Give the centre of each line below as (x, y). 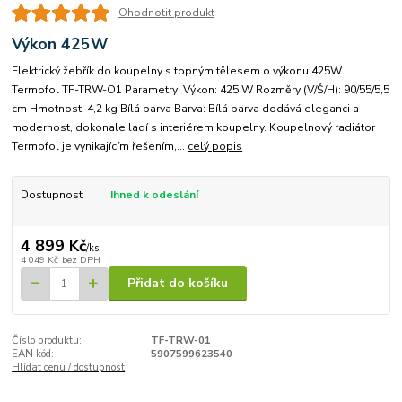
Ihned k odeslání (154, 195)
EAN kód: (33, 354)
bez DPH (81, 259)
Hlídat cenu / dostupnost (69, 368)
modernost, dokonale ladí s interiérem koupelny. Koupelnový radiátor (194, 128)
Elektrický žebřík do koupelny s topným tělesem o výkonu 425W (177, 71)
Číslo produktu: (47, 341)
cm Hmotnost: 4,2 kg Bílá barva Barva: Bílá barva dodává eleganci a (186, 109)
